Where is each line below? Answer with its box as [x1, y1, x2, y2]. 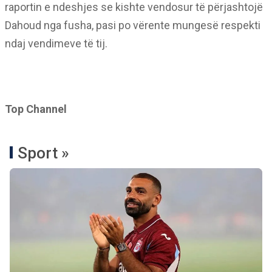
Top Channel [5, 103, 67, 116]
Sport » [18, 144, 69, 163]
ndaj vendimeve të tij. [5, 37, 107, 50]
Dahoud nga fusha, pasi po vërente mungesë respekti [5, 19, 260, 32]
